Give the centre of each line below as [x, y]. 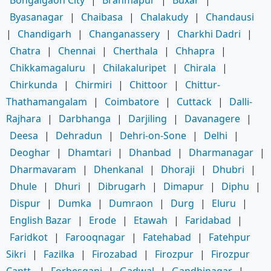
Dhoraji [178, 169]
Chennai [77, 51]
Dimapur [184, 186]
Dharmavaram [43, 169]
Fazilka [59, 254]
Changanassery [124, 34]
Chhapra [195, 51]
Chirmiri [93, 84]
